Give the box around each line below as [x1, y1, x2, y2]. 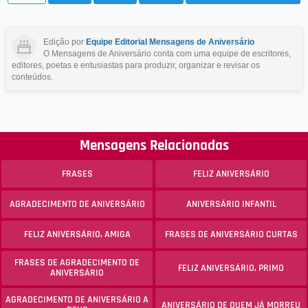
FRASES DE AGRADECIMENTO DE [14, 256, 140, 269]
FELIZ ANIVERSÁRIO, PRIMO [178, 261, 284, 274]
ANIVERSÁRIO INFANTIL [186, 197, 276, 210]
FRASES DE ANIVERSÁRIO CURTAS [164, 228, 298, 241]
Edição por [43, 36, 86, 47]
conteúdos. [12, 71, 53, 82]
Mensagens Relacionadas [79, 136, 229, 155]
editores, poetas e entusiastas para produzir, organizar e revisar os [12, 60, 260, 70]
